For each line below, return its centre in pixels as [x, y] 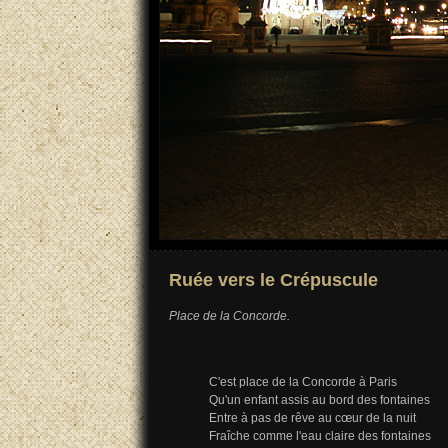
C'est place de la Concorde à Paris [303, 382]
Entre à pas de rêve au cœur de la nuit [312, 418]
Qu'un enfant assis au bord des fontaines [319, 400]
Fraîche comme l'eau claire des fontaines [320, 436]
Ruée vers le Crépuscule [273, 280]
